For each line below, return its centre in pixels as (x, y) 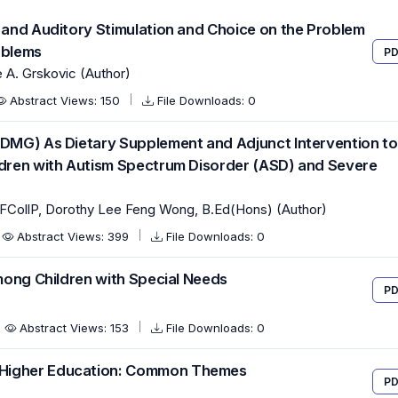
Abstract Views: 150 (67, 100)
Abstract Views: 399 (75, 236)
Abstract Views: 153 (76, 328)
